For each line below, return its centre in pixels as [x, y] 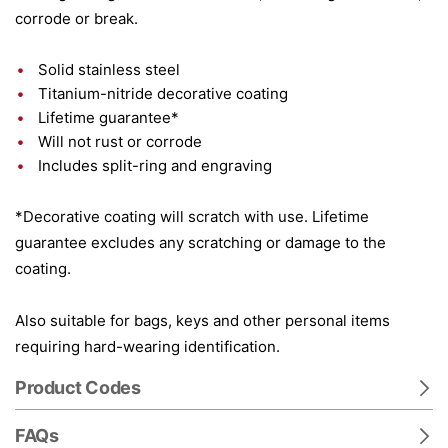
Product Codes [78, 387]
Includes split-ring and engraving [155, 165]
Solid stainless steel [109, 69]
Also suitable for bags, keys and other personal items [202, 320]
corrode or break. [76, 18]
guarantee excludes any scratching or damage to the [200, 242]
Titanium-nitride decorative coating [163, 93]
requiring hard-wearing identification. [147, 346]
